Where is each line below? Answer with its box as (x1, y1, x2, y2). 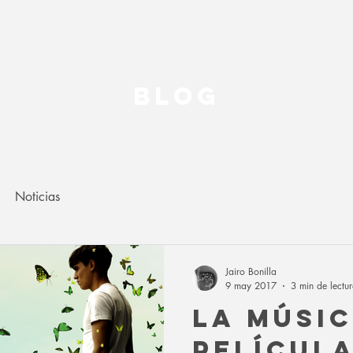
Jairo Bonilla (225, 265, 277, 278)
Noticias (15, 188, 60, 205)
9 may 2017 (225, 279, 277, 292)
